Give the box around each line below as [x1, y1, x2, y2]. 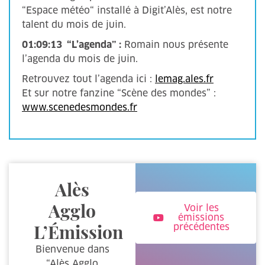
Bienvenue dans [35, 243, 109, 256]
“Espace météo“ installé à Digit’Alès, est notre [22, 4, 232, 17]
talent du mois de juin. [22, 18, 126, 31]
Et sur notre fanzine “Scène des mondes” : [22, 87, 216, 99]
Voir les [183, 202, 219, 214]
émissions [178, 211, 225, 224]
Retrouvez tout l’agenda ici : [22, 73, 155, 85]
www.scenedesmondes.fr [22, 101, 137, 114]
